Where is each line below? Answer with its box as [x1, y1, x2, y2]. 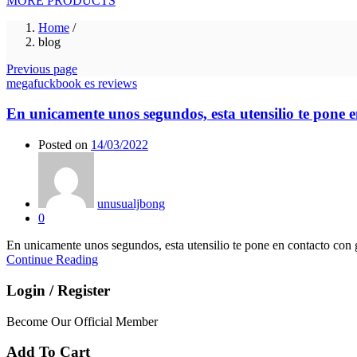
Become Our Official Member [6, 314, 158, 328]
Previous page [6, 61, 77, 76]
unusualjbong [97, 197, 165, 211]
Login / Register [6, 281, 110, 299]
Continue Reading [6, 253, 98, 267]
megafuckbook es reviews [6, 76, 137, 90]
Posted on [38, 138, 88, 152]
